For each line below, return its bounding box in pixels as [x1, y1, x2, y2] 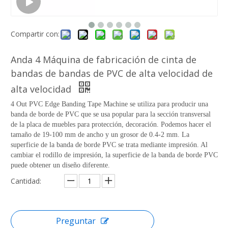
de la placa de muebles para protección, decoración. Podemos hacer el [11, 120, 211, 128]
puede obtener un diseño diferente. [11, 161, 110, 169]
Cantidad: [11, 176, 41, 186]
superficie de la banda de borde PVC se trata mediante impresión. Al [11, 140, 208, 149]
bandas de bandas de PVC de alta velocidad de [11, 67, 213, 79]
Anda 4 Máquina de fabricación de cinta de [11, 53, 196, 66]
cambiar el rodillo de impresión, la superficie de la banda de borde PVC [11, 151, 218, 159]
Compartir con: [11, 28, 60, 39]
